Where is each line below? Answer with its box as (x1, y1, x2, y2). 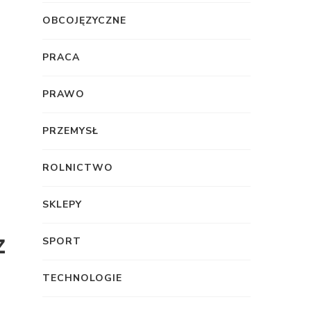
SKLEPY (42, 197, 82, 211)
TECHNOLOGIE (42, 271, 122, 285)
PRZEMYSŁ (42, 124, 99, 137)
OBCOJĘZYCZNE (42, 13, 126, 27)
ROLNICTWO (42, 160, 113, 174)
